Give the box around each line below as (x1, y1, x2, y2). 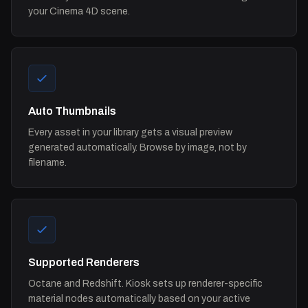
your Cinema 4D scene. (28, 5, 130, 16)
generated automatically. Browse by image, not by (28, 142, 247, 153)
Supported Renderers (28, 256, 140, 268)
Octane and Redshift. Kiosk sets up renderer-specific (28, 278, 263, 289)
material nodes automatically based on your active (28, 293, 250, 304)
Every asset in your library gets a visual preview (28, 126, 232, 137)
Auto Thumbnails (28, 104, 116, 117)
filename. (28, 157, 67, 168)
